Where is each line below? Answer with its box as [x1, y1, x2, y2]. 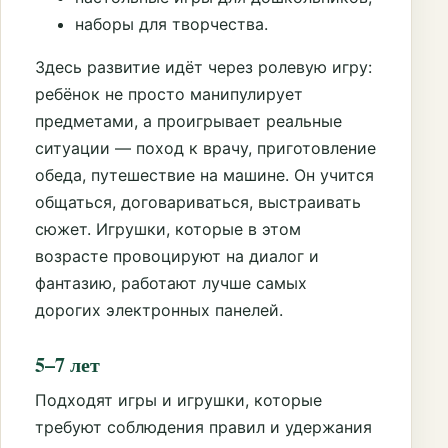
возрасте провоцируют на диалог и [35, 246, 319, 267]
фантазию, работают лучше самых [35, 273, 307, 294]
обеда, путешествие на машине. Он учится [35, 165, 374, 186]
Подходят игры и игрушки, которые [35, 390, 322, 411]
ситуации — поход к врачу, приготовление [35, 138, 376, 159]
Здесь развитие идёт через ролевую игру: [35, 57, 372, 78]
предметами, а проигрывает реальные [35, 111, 342, 132]
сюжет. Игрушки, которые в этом [35, 219, 301, 240]
